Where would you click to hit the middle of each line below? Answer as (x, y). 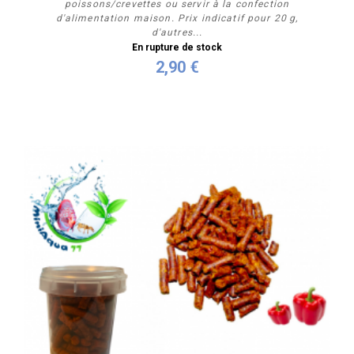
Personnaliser (177, 81)
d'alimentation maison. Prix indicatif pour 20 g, (177, 18)
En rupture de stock (177, 47)
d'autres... (177, 32)
